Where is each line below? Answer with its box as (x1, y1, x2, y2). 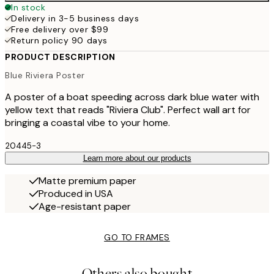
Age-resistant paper (39, 199, 131, 213)
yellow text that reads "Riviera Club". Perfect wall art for (5, 103, 251, 116)
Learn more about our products (83, 153, 191, 163)
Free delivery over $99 (11, 24, 109, 35)
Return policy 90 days (11, 35, 108, 46)
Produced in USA (39, 187, 113, 200)
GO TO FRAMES (104, 231, 170, 243)
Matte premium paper (39, 174, 136, 187)
